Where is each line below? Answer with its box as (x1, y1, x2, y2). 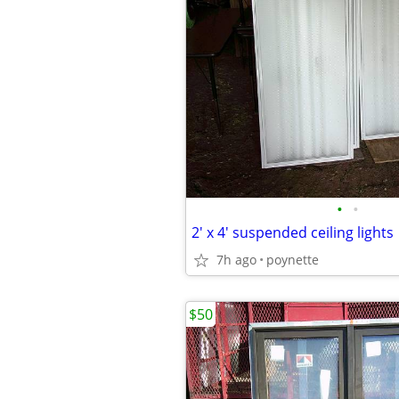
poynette (266, 251, 319, 268)
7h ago (216, 251, 256, 268)
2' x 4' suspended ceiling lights (191, 223, 394, 242)
